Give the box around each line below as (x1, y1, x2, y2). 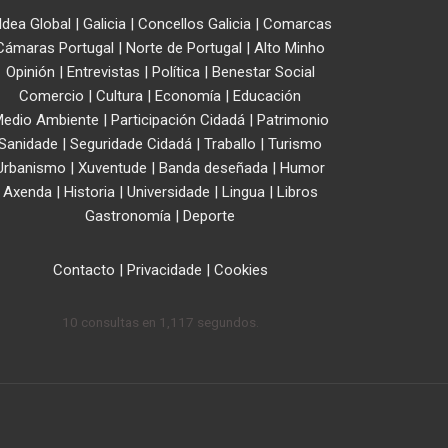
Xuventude (78, 158, 147, 177)
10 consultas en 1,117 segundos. (61, 313, 259, 330)
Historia (63, 182, 115, 201)
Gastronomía (85, 206, 171, 225)
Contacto (52, 260, 115, 279)
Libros (276, 182, 318, 201)
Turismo (268, 134, 322, 153)
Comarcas (262, 14, 332, 33)
